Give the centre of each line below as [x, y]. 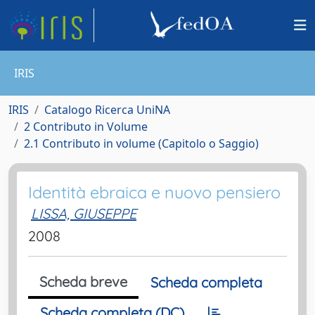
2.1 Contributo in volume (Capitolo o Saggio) [141, 143]
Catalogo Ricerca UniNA [107, 110]
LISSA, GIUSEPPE [84, 213]
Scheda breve [83, 282]
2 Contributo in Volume [86, 127]
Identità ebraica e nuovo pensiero [154, 192]
